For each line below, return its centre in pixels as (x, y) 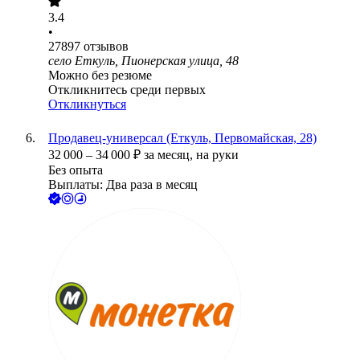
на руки (217, 155)
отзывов (106, 47)
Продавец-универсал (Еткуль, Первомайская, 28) (182, 138)
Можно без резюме (100, 76)
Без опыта (76, 170)
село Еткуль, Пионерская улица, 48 (143, 61)
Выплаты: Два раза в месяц (123, 185)
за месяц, (170, 155)
